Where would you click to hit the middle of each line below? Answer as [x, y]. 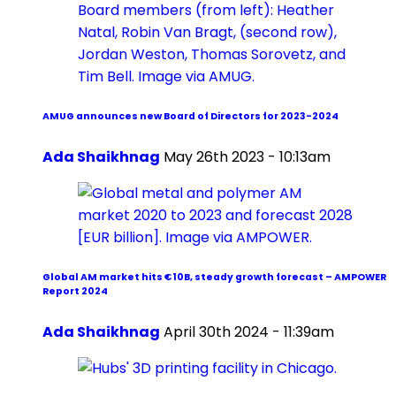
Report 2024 [75, 292]
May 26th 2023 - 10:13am [247, 157]
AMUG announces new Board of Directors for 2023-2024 [190, 117]
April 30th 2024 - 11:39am [249, 332]
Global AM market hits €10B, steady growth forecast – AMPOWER [214, 278]
